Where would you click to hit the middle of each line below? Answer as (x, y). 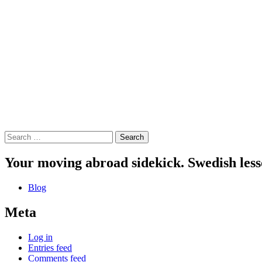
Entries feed (50, 248)
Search (17, 136)
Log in (40, 237)
